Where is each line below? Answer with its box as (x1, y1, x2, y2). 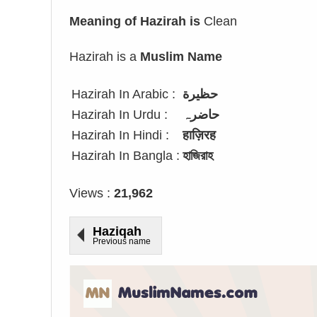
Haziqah (93, 224, 142, 238)
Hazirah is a (69, 50, 140, 64)
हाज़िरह (183, 128, 216, 142)
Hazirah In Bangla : (71, 149, 180, 163)
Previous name (93, 236, 151, 246)
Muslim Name (140, 50, 222, 64)
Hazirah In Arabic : (71, 87, 175, 101)
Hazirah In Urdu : (71, 108, 168, 122)
